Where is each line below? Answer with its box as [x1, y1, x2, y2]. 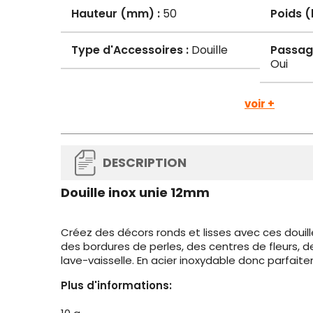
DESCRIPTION [103, 154, 187, 171]
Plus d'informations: [61, 278, 172, 293]
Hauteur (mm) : [71, 6, 160, 22]
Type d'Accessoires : [71, 42, 189, 58]
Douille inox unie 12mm [61, 184, 210, 201]
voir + [245, 96, 275, 111]
